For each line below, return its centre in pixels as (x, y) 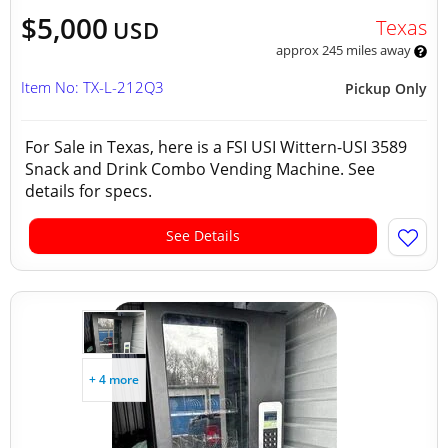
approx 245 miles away (344, 50)
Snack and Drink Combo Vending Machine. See (200, 169)
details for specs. (92, 191)
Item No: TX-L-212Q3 (92, 87)
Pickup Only (386, 88)
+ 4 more (114, 379)
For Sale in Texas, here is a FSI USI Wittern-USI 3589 (216, 147)
